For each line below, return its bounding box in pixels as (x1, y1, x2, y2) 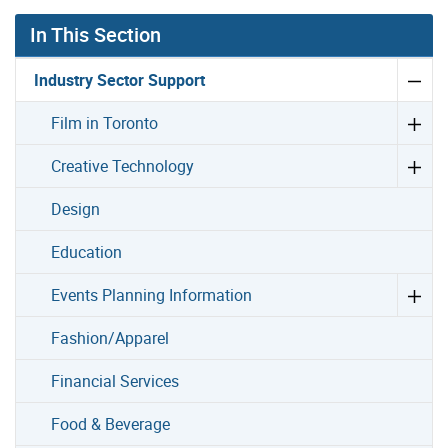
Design (51, 198, 101, 221)
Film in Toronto (51, 112, 159, 135)
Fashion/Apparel (51, 327, 170, 350)
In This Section (30, 21, 161, 49)
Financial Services (51, 370, 180, 393)
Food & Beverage (51, 413, 171, 436)
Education (51, 241, 123, 264)
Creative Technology (51, 155, 195, 178)
